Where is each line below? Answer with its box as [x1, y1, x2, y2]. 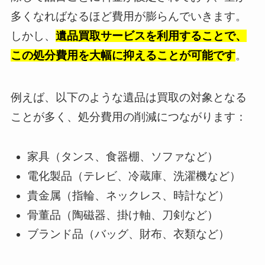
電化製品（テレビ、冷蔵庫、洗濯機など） [27, 170, 241, 183]
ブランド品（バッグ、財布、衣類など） [27, 228, 230, 241]
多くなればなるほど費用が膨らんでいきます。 [10, 10, 247, 23]
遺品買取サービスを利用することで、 [55, 30, 247, 43]
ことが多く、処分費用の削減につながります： [10, 110, 247, 123]
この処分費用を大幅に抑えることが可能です [10, 49, 235, 62]
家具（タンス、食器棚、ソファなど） [27, 150, 219, 163]
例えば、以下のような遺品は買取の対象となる [10, 91, 247, 104]
